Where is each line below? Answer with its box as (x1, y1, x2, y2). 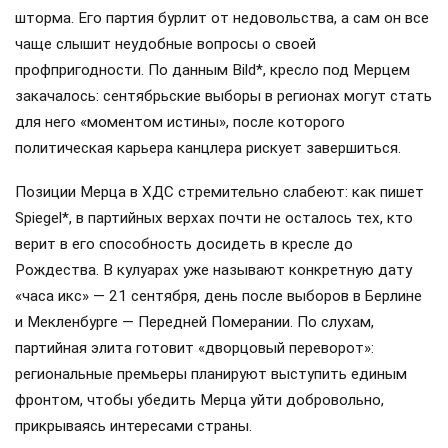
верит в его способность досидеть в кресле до (15, 234, 353, 253)
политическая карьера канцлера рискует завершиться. (15, 138, 401, 157)
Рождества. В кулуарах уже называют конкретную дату (15, 260, 412, 279)
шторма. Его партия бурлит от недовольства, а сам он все (15, 8, 429, 27)
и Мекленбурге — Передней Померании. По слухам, (15, 312, 374, 331)
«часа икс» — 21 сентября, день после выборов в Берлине (15, 286, 422, 305)
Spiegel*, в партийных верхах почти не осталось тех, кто (15, 208, 413, 227)
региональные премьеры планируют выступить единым (15, 364, 407, 383)
